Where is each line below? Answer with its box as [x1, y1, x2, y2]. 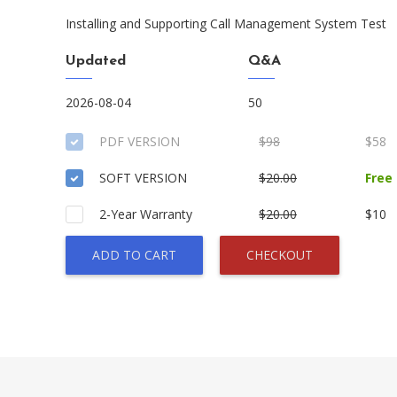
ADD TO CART [92, 246, 176, 263]
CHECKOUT [246, 246, 313, 263]
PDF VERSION [99, 133, 180, 150]
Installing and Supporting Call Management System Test [66, 15, 386, 32]
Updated [66, 54, 126, 68]
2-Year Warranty [99, 206, 192, 222]
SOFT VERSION [99, 169, 187, 186]
